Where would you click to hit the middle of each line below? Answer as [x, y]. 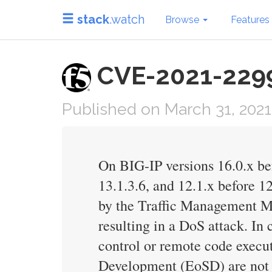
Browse [183, 19]
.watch [127, 19]
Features [250, 19]
